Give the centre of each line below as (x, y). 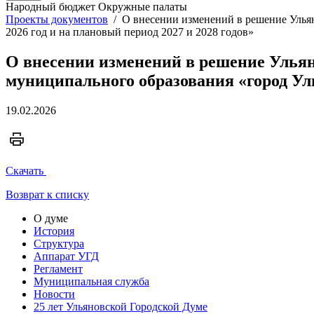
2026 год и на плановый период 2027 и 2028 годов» (130, 32)
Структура (59, 243)
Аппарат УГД (66, 256)
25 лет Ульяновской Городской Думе (121, 306)
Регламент (58, 268)
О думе (51, 218)
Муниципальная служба (91, 281)
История (54, 231)
